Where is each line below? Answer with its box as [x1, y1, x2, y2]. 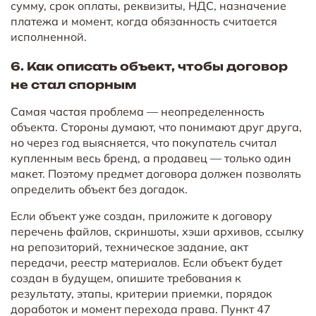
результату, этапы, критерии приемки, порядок [11, 286, 272, 300]
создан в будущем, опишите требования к [11, 270, 241, 285]
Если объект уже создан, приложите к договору [11, 208, 272, 223]
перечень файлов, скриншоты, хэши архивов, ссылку [11, 224, 304, 238]
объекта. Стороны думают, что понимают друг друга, [11, 119, 302, 134]
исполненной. [11, 29, 87, 44]
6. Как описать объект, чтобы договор [11, 59, 288, 73]
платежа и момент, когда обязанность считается [11, 13, 277, 28]
